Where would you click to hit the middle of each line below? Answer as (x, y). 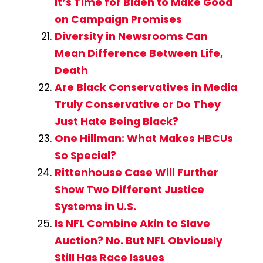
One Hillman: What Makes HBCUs (144, 139)
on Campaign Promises (118, 20)
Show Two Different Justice (129, 190)
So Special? (85, 156)
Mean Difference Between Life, (139, 54)
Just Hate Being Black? (116, 122)
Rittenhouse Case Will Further (136, 173)
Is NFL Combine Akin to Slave (132, 224)
